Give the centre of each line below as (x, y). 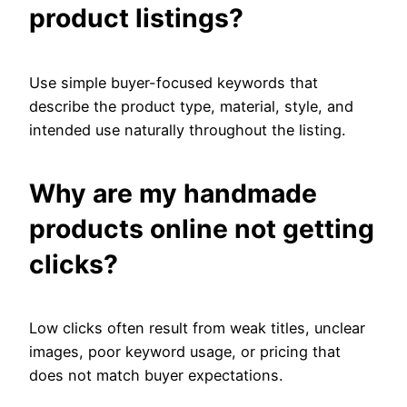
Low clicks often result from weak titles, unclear (197, 328)
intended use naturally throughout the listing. (187, 129)
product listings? (136, 19)
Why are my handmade (173, 193)
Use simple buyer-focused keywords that (174, 82)
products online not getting (202, 228)
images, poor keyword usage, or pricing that (185, 352)
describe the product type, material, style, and (191, 106)
